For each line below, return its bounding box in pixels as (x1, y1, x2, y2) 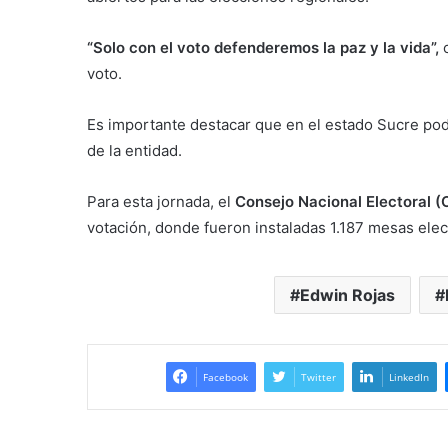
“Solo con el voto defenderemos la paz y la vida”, (87, 37, 439, 57)
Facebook (202, 369, 248, 384)
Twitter (300, 369, 336, 384)
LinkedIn (388, 369, 429, 384)
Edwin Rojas (299, 284, 395, 305)
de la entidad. (87, 140, 182, 160)
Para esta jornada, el (87, 191, 235, 211)
